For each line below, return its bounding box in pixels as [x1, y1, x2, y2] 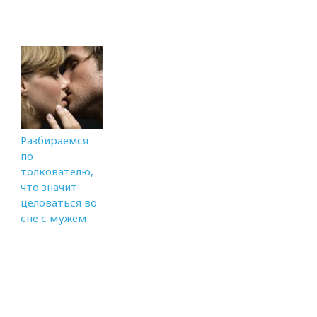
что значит [21, 180, 77, 194]
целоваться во [21, 195, 97, 209]
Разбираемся [21, 133, 88, 147]
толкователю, [21, 164, 93, 178]
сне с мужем [21, 211, 86, 225]
